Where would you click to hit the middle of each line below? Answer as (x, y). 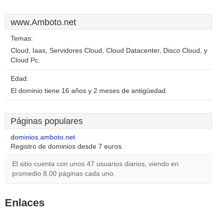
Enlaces (25, 203)
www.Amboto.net (43, 22)
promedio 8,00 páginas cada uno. (64, 174)
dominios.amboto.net (43, 137)
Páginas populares (47, 121)
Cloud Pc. (25, 60)
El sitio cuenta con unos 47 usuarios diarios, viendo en (95, 164)
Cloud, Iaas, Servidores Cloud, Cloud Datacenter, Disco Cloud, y (109, 51)
